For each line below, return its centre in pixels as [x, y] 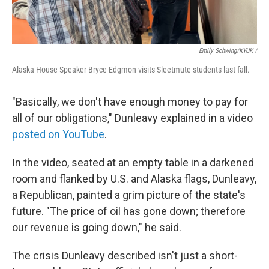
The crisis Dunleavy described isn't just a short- [125, 255]
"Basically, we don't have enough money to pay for [130, 102]
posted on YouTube [58, 134]
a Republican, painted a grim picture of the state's [129, 195]
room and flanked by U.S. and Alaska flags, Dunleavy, [134, 179]
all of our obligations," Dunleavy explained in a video [132, 118]
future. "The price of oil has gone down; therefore [129, 211]
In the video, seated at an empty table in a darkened [133, 162]
